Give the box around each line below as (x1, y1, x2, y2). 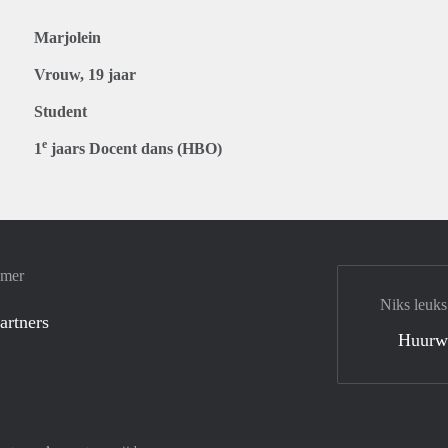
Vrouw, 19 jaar (34, 66, 136, 83)
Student (34, 103, 87, 120)
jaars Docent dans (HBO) (47, 140, 222, 157)
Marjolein (34, 29, 101, 46)
